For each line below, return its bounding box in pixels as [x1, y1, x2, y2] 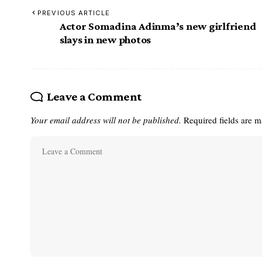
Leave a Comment [46, 89, 142, 104]
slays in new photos [60, 33, 151, 46]
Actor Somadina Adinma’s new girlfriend [60, 19, 257, 32]
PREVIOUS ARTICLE [37, 8, 110, 17]
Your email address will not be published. [30, 113, 181, 126]
